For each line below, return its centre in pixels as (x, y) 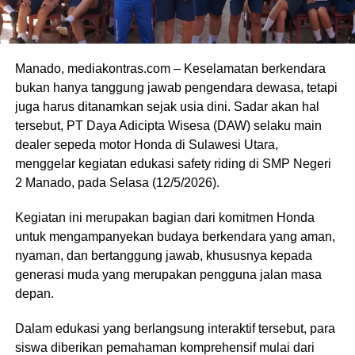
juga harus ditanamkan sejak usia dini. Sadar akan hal (167, 106)
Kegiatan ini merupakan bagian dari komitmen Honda (164, 217)
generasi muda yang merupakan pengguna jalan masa (168, 274)
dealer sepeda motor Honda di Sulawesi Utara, (146, 144)
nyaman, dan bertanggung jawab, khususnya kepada (163, 255)
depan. (34, 293)
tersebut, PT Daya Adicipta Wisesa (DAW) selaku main (168, 125)
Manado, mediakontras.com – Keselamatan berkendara (170, 68)
